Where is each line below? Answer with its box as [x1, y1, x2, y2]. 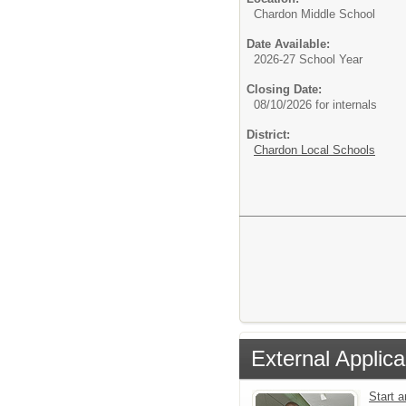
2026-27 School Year [254, 53, 362, 67]
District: [246, 128, 290, 142]
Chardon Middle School [254, 7, 375, 22]
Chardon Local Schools [254, 143, 375, 158]
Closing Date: [246, 82, 322, 97]
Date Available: [246, 37, 330, 52]
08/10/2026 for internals [254, 98, 377, 112]
